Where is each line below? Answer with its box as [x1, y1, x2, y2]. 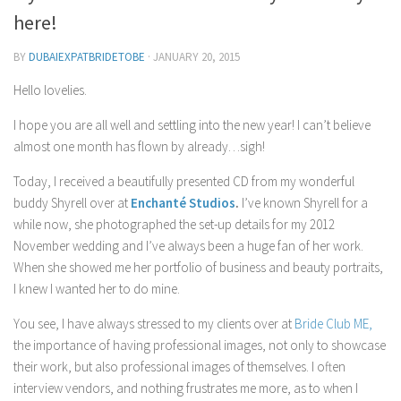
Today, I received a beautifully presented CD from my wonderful [13, 173, 354, 190]
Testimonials [18, 95, 95, 112]
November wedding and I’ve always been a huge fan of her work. [13, 237, 363, 254]
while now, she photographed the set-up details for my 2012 [13, 216, 335, 233]
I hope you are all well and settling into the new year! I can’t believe [13, 116, 371, 133]
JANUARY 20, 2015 [153, 49, 240, 64]
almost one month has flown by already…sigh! [13, 138, 265, 155]
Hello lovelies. [13, 81, 87, 98]
